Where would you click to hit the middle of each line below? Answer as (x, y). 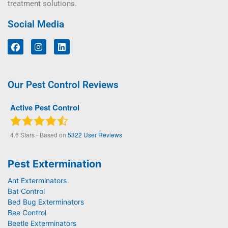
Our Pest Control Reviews (63, 85)
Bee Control (27, 213)
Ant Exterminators (37, 181)
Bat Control (26, 191)
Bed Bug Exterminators (46, 202)
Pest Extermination (54, 164)
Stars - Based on (43, 135)
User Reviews (102, 135)
